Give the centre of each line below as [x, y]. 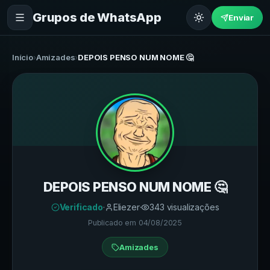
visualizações [192, 207]
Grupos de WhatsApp [97, 17]
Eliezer [126, 207]
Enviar [241, 17]
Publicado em [113, 223]
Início [23, 57]
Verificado [81, 207]
